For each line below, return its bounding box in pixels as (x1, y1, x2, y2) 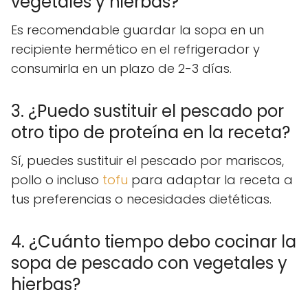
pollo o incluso (11, 170, 102, 188)
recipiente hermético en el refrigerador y (11, 40, 260, 58)
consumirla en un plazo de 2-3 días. (11, 59, 232, 77)
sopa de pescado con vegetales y (11, 251, 287, 274)
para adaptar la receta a (128, 170, 293, 188)
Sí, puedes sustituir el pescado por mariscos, (11, 151, 284, 169)
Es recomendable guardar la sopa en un (11, 21, 264, 38)
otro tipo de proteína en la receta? (11, 120, 290, 144)
